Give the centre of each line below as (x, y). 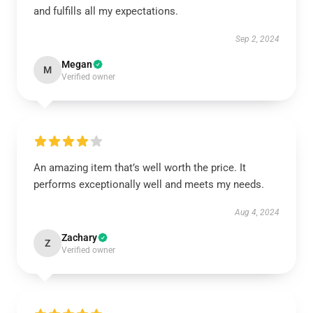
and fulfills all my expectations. (106, 11)
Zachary (79, 238)
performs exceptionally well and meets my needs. (150, 184)
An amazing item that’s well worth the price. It (140, 168)
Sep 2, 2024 (257, 39)
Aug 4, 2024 (257, 212)
